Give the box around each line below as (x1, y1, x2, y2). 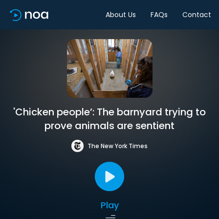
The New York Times (88, 141, 148, 150)
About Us (106, 9, 136, 20)
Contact (182, 9, 211, 20)
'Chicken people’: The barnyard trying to (13, 105, 206, 119)
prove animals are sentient (44, 119, 175, 132)
